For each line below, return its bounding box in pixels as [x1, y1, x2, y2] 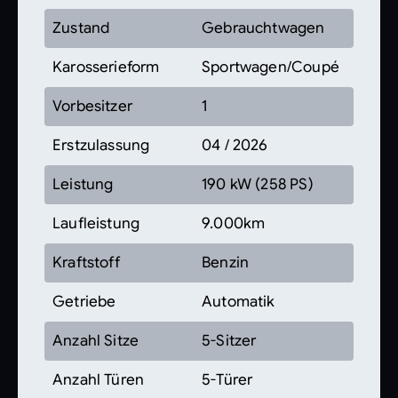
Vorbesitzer [52, 97, 132, 115]
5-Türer [202, 370, 253, 389]
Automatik [202, 292, 275, 311]
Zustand [52, 19, 110, 37]
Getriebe [52, 292, 116, 311]
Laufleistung [52, 214, 140, 233]
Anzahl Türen [52, 370, 145, 389]
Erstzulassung [52, 136, 150, 155]
